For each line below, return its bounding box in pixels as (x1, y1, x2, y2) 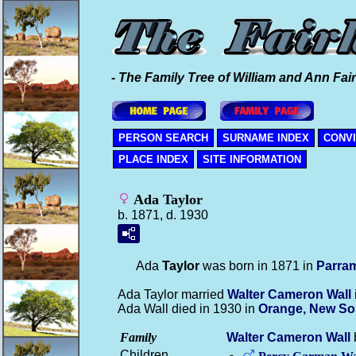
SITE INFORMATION (203, 153, 301, 165)
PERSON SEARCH (118, 132, 208, 144)
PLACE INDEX (118, 153, 188, 165)
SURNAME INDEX (222, 132, 309, 144)
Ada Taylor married (118, 288, 227, 301)
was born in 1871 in (199, 259, 316, 273)
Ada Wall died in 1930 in (118, 302, 258, 315)
